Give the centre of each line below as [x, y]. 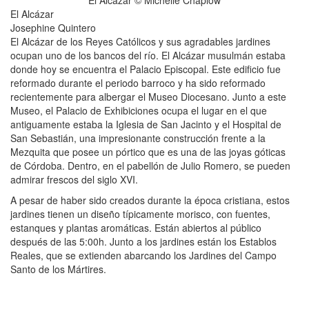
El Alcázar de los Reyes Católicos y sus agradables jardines [140, 41]
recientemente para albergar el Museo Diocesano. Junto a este [148, 96]
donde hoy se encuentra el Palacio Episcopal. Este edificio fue [146, 69]
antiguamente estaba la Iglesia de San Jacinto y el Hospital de [146, 124]
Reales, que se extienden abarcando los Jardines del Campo [143, 255]
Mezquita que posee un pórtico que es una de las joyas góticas [148, 151]
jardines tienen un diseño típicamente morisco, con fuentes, [140, 213]
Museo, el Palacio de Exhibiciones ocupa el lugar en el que [139, 110]
